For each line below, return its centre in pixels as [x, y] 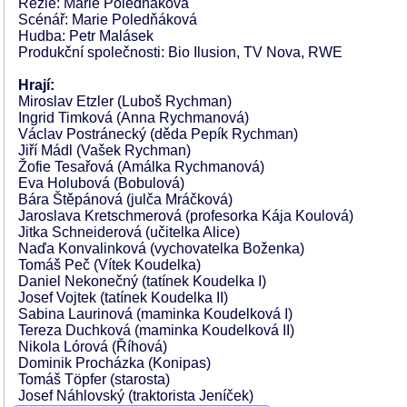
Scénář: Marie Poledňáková [108, 20]
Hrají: [36, 85]
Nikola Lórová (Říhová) [93, 347]
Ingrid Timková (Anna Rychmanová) [134, 118]
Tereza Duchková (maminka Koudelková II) [156, 330]
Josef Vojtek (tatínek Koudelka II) [123, 298]
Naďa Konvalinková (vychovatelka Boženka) [161, 248]
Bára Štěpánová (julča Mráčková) [125, 199]
